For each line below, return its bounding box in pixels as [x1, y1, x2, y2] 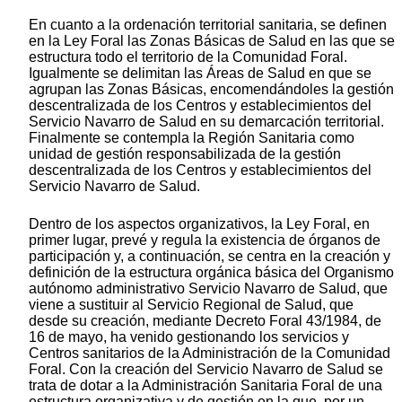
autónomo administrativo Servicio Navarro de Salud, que [29, 281, 388, 297]
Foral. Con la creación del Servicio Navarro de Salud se [29, 362, 383, 378]
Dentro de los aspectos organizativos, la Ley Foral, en [29, 216, 370, 232]
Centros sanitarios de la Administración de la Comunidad [29, 345, 390, 362]
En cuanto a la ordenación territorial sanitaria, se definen [29, 17, 387, 33]
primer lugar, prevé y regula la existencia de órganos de [29, 232, 380, 249]
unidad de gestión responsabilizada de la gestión [29, 146, 341, 162]
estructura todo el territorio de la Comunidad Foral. [29, 49, 347, 66]
